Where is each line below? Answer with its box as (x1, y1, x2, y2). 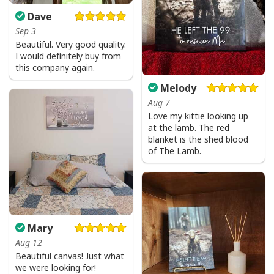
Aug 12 (15, 237, 42, 249)
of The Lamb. (147, 145, 201, 157)
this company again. (15, 62, 95, 74)
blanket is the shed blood (147, 133, 248, 146)
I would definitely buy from (15, 50, 121, 62)
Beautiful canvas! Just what (15, 250, 124, 262)
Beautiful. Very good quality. (15, 39, 126, 51)
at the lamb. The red (147, 122, 229, 134)
